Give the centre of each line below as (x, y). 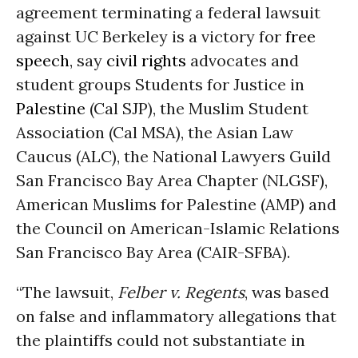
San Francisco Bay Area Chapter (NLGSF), (172, 180)
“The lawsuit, (67, 292)
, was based (287, 292)
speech (43, 60)
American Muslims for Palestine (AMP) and (176, 204)
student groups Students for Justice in (160, 84)
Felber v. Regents (181, 292)
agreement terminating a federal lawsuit (168, 12)
